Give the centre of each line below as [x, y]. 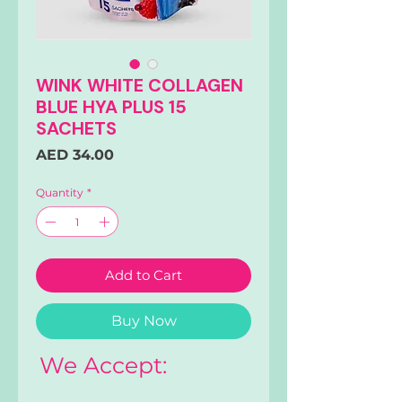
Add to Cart [144, 275]
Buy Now [144, 321]
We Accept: [103, 366]
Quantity [60, 193]
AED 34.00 [75, 155]
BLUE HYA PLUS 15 [111, 107]
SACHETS [76, 129]
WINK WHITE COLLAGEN [140, 86]
